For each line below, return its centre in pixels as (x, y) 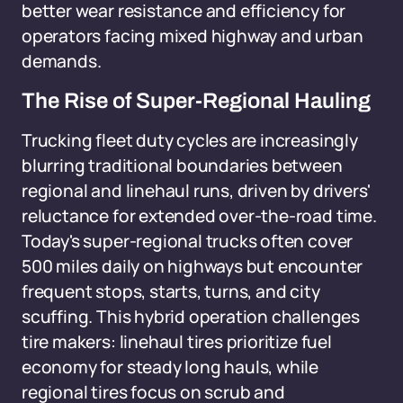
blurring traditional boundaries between (182, 166)
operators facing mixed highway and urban (193, 36)
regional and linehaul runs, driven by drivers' (197, 191)
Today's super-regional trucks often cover (188, 241)
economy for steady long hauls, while (170, 367)
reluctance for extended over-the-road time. (199, 216)
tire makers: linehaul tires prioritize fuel (177, 342)
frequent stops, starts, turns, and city (171, 291)
